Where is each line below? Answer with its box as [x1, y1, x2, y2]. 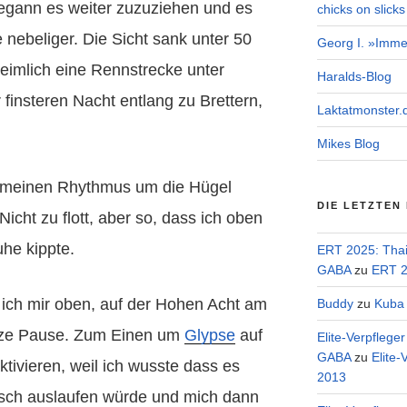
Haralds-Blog [316, 69, 392, 84]
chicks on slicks [316, 2, 405, 17]
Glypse [184, 325, 235, 344]
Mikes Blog [316, 136, 380, 152]
